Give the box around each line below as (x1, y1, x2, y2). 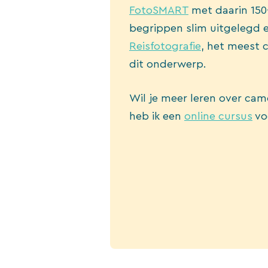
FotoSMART (129, 5, 188, 16)
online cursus (184, 111, 252, 121)
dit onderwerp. (129, 59, 206, 69)
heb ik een (129, 111, 184, 121)
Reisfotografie (129, 41, 201, 51)
